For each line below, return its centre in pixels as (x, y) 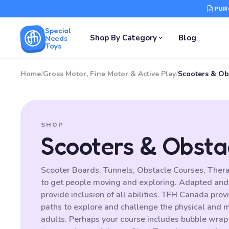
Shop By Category (124, 38)
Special (58, 30)
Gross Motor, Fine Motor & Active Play (109, 74)
